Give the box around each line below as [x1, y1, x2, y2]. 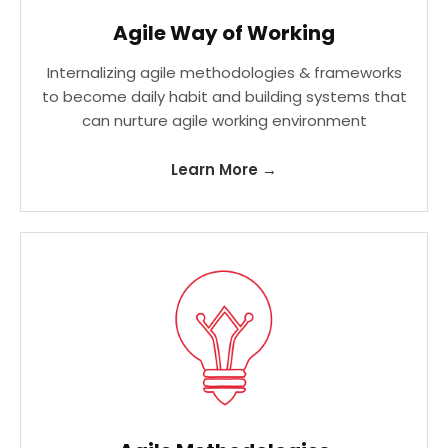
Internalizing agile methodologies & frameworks [46, 62, 402, 83]
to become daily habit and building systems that [41, 86, 407, 107]
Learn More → [171, 159, 277, 180]
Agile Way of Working [113, 19, 335, 47]
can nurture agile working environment [81, 110, 367, 131]
